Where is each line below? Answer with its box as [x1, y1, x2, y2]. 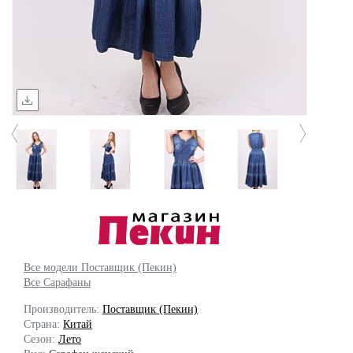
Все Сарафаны [24, 277, 91, 288]
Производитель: [24, 303, 102, 315]
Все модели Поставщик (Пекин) [24, 262, 176, 273]
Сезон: [24, 333, 58, 345]
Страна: [24, 318, 63, 330]
